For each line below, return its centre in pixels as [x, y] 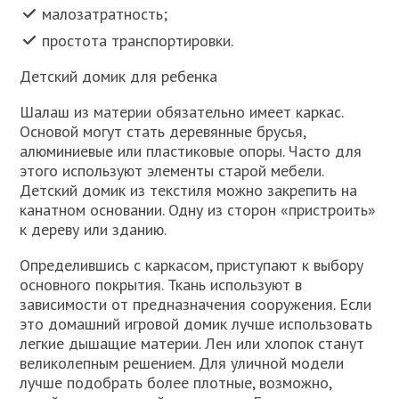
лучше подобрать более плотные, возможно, [176, 383]
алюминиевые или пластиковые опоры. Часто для [191, 151]
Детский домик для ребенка [119, 77]
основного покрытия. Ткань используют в [161, 285]
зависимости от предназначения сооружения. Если [196, 305]
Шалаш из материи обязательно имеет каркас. [182, 112]
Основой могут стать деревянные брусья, [163, 132]
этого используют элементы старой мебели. [172, 171]
